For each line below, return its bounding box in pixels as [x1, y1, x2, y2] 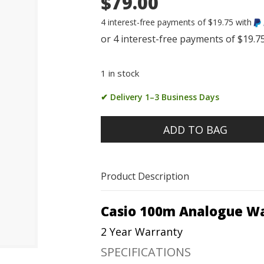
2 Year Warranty [101, 225, 183, 239]
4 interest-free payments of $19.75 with [101, 16, 252, 28]
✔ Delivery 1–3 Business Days [101, 91, 220, 103]
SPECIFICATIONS [101, 244, 192, 260]
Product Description [101, 170, 190, 183]
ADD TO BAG [163, 123, 228, 137]
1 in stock [101, 67, 140, 80]
